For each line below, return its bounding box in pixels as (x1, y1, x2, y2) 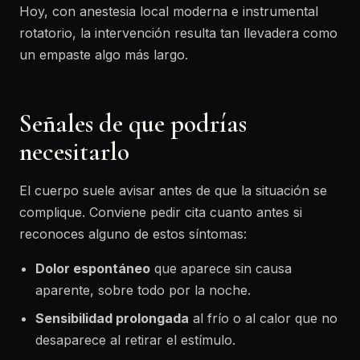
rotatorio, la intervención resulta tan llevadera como (19, 25, 337, 41)
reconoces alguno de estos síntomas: (19, 226, 247, 242)
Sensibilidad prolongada (35, 310, 189, 326)
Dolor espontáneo (35, 260, 150, 276)
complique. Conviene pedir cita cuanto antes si (19, 204, 302, 220)
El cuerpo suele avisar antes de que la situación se (19, 182, 327, 198)
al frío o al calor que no (189, 310, 337, 326)
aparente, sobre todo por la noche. (35, 282, 251, 298)
